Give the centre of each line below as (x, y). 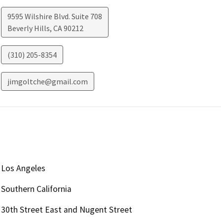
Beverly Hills (28, 28)
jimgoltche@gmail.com (47, 81)
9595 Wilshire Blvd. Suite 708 (55, 16)
